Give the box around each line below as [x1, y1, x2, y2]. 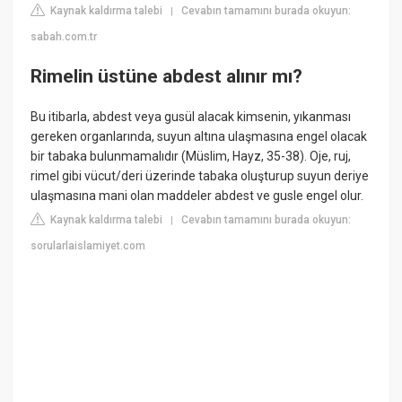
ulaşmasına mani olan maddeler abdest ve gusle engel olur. [31, 188, 364, 204]
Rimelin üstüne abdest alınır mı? [31, 65, 303, 87]
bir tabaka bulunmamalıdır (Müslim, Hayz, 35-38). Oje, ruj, [31, 149, 352, 164]
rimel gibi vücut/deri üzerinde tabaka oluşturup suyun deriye [31, 169, 370, 184]
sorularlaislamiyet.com [31, 240, 146, 253]
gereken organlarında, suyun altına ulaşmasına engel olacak [31, 129, 368, 144]
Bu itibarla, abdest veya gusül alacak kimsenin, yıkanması [31, 109, 352, 125]
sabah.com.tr [31, 31, 98, 44]
